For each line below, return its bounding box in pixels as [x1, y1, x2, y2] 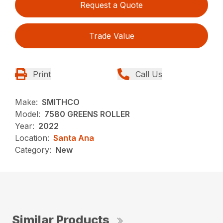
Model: [15, 109, 41, 119]
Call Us [135, 69, 162, 79]
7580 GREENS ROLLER [44, 109, 130, 119]
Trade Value [89, 30, 134, 41]
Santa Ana [53, 132, 95, 143]
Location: [15, 132, 50, 143]
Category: [15, 144, 52, 155]
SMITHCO [42, 97, 80, 107]
